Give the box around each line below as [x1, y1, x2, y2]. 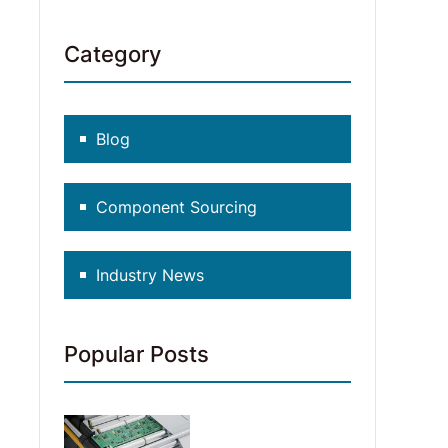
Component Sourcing [96, 197, 258, 217]
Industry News [96, 265, 205, 285]
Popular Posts [64, 341, 210, 367]
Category [64, 41, 162, 67]
